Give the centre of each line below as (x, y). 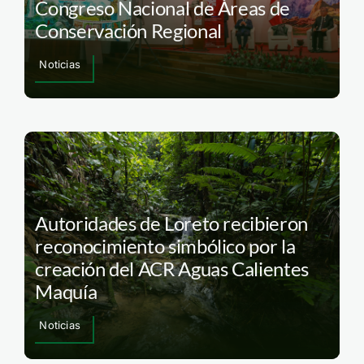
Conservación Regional (128, 30)
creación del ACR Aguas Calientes (172, 269)
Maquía (66, 292)
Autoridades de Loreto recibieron (171, 223)
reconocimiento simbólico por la (165, 246)
